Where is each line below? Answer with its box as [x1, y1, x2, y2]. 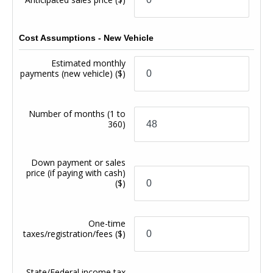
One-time [88, 217, 126, 229]
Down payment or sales [31, 156, 126, 168]
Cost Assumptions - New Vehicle [19, 32, 154, 43]
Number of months [29, 107, 108, 119]
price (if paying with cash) [26, 166, 126, 179]
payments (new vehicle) [20, 67, 116, 79]
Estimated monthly [51, 57, 126, 69]
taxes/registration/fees [23, 227, 116, 239]
